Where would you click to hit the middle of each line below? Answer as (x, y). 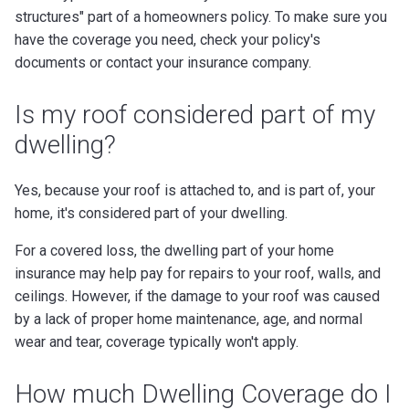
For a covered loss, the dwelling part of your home (174, 250)
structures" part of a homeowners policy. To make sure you (201, 16)
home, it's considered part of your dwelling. (151, 213)
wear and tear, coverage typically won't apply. (157, 341)
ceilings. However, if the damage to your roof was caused (197, 296)
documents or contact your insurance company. (163, 62)
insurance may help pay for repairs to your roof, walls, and (198, 273)
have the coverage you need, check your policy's (168, 39)
